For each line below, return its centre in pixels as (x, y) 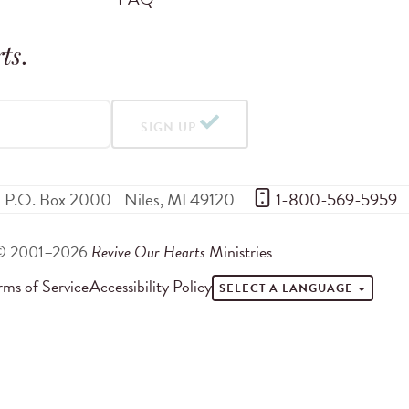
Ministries (238, 251)
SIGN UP (168, 127)
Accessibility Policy (150, 286)
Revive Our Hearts (148, 251)
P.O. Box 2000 (58, 200)
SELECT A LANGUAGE (288, 288)
